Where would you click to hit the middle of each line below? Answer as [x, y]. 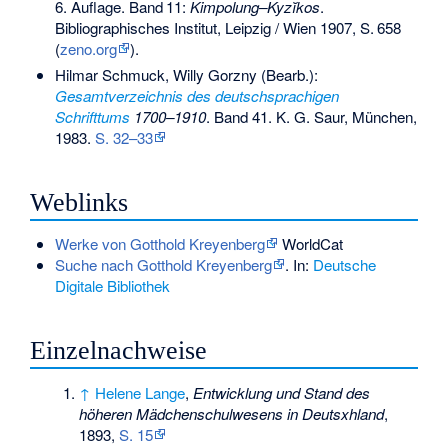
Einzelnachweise [119, 351]
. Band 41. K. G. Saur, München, [311, 116]
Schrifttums [92, 116]
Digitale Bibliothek [112, 286]
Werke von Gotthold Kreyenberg [159, 244]
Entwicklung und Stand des [282, 393]
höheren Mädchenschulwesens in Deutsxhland [232, 414]
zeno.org [88, 49]
